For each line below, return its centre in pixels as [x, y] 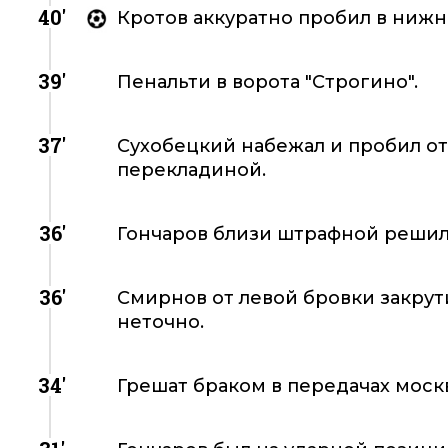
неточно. [160, 322]
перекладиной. [191, 170]
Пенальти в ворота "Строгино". [267, 82]
